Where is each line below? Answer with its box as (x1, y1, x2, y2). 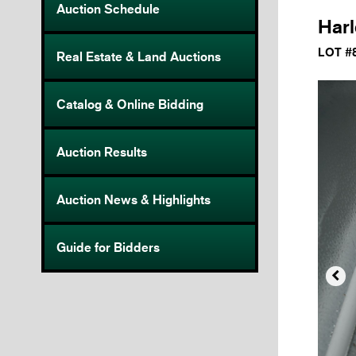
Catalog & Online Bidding (56, 96, 203, 113)
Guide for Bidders (56, 239, 160, 256)
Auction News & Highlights (56, 192, 211, 208)
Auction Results (56, 144, 147, 161)
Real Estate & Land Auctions (56, 48, 221, 65)
